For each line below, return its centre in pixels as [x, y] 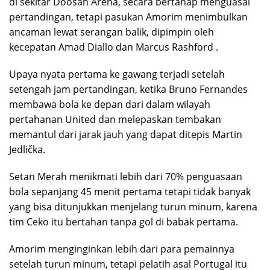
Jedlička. [27, 149]
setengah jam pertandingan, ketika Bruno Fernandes [128, 89]
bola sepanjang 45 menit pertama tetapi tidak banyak [130, 191]
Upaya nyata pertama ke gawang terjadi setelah [117, 74]
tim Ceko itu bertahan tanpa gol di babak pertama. [124, 221]
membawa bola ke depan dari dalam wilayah [110, 104]
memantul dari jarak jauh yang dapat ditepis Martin [126, 134]
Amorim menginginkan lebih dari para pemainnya [122, 249]
